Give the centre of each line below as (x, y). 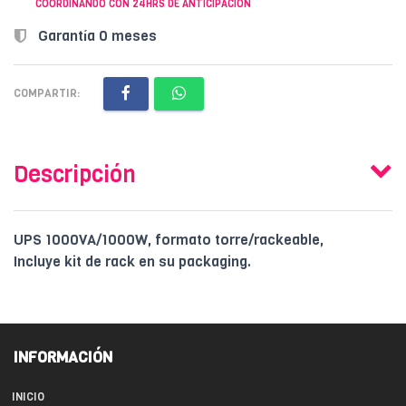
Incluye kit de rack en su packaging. (132, 261)
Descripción (75, 174)
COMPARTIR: (47, 93)
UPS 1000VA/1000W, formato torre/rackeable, (169, 239)
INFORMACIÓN (63, 357)
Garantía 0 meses (96, 35)
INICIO (28, 396)
